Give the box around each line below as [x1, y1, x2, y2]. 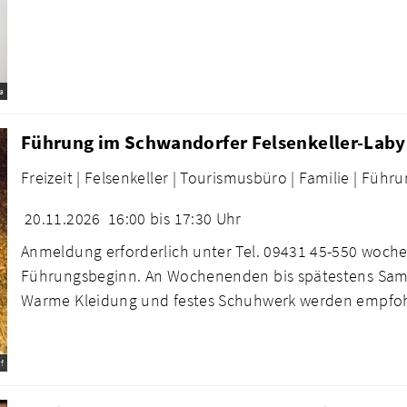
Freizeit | [20, 167, 81, 189]
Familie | [299, 167, 358, 189]
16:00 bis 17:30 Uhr [107, 208, 242, 230]
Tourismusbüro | [180, 167, 295, 189]
